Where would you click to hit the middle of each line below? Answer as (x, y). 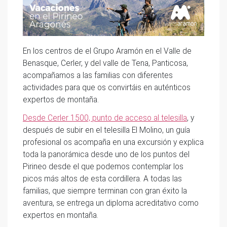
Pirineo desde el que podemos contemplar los (103, 166)
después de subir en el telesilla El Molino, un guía (106, 130)
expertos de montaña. (61, 100)
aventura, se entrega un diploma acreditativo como (111, 203)
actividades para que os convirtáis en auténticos (107, 87)
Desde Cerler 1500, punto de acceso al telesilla (105, 118)
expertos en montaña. (61, 215)
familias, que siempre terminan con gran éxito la (105, 191)
